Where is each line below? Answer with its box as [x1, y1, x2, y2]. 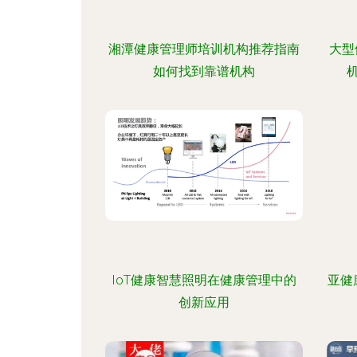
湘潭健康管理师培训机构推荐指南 [108, 41, 300, 57]
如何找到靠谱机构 [152, 64, 255, 79]
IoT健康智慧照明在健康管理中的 [111, 273, 296, 288]
